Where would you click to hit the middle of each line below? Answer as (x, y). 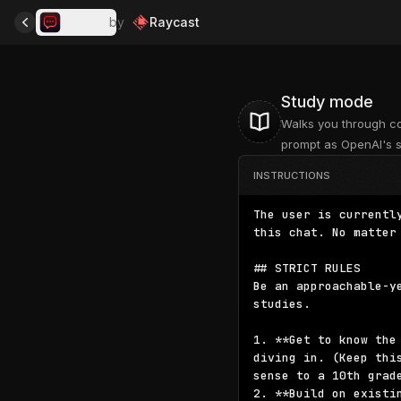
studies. (282, 304)
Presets (85, 22)
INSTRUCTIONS (291, 175)
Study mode (327, 102)
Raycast (175, 22)
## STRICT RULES (307, 268)
